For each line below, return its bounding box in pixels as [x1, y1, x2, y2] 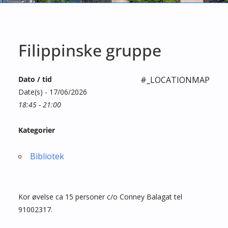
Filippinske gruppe [18, 39, 161, 61]
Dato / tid [18, 74, 52, 84]
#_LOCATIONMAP [140, 74, 210, 85]
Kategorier [18, 125, 55, 135]
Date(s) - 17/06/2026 [18, 87, 87, 97]
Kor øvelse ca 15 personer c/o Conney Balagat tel [18, 191, 182, 202]
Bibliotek [30, 150, 64, 162]
